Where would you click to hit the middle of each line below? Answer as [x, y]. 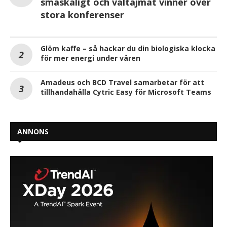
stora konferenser [82, 15]
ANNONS [33, 132]
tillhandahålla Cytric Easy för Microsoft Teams [126, 92]
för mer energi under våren [90, 58]
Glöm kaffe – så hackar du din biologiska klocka [128, 49]
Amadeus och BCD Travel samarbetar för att [122, 83]
